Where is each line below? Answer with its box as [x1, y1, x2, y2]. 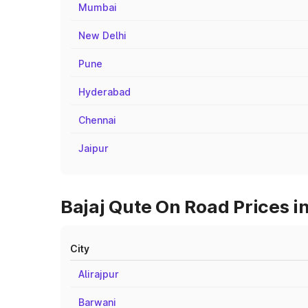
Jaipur [78, 142, 109, 154]
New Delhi [78, 30, 126, 41]
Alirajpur [78, 268, 119, 280]
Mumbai [78, 1, 117, 13]
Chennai [78, 114, 116, 126]
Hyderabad [78, 86, 131, 98]
